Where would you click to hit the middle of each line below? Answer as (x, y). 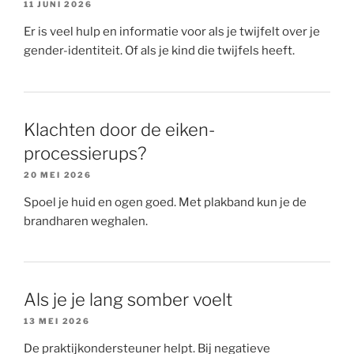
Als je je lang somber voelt (128, 299)
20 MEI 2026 (58, 174)
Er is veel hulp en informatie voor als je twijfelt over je (172, 32)
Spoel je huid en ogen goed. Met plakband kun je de (165, 202)
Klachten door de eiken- (119, 129)
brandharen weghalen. (86, 221)
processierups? (85, 153)
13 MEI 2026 (57, 320)
